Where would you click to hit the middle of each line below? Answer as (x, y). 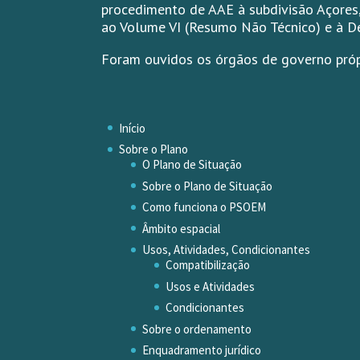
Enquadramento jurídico (202, 350)
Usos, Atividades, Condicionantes (227, 250)
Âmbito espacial (182, 228)
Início (133, 128)
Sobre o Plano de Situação (208, 186)
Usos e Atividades (211, 286)
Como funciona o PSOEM (205, 207)
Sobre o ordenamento (197, 329)
